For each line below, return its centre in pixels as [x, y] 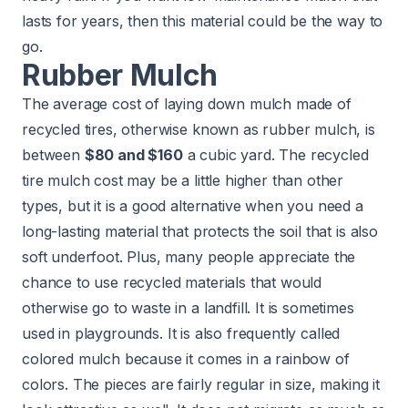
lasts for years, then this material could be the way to [203, 20]
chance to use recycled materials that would [172, 282]
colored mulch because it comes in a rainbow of [186, 358]
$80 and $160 [133, 154]
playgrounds [117, 333]
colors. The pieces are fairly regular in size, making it [201, 384]
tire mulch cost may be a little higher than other [183, 180]
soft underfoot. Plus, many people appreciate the [189, 256]
